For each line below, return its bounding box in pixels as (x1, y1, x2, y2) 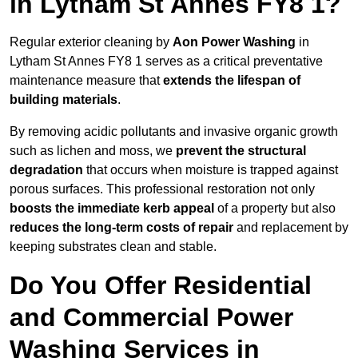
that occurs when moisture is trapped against (83, 163, 338, 177)
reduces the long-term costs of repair (10, 221, 233, 235)
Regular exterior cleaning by (10, 35, 173, 50)
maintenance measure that (10, 74, 163, 88)
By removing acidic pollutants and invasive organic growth (10, 125, 338, 139)
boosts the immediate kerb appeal (10, 201, 214, 216)
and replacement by (233, 221, 348, 235)
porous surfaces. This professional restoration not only (10, 182, 315, 197)
